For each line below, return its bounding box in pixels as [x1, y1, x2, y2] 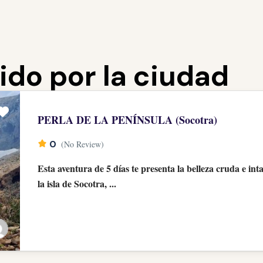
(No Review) [61, 139, 104, 150]
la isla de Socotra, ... [38, 177, 117, 190]
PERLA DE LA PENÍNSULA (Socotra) [38, 112, 218, 127]
